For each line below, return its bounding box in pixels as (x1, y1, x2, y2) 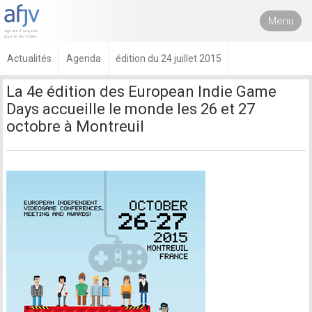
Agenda (66, 53, 101, 64)
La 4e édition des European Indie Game (6, 83, 277, 100)
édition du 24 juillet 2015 (116, 53, 221, 64)
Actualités (7, 53, 52, 64)
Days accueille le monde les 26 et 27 (6, 100, 256, 118)
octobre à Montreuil (6, 118, 145, 135)
